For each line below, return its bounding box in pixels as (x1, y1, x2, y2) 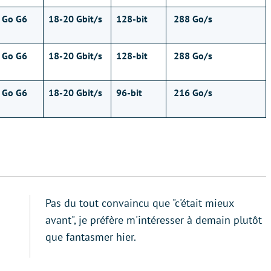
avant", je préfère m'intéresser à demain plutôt (45, 213, 262, 227)
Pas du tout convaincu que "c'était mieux (45, 196, 233, 210)
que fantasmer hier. (45, 230, 136, 244)
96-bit (116, 87, 142, 99)
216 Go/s (171, 87, 212, 99)
